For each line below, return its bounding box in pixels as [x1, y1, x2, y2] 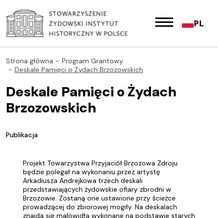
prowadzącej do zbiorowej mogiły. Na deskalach [23, 202, 177, 211]
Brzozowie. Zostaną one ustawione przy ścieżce [23, 194, 176, 202]
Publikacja [6, 130, 38, 139]
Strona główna [6, 56, 53, 65]
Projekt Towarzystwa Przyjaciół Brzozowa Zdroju [23, 159, 178, 167]
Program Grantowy [62, 56, 123, 65]
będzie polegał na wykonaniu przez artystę [23, 167, 160, 176]
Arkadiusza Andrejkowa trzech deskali [23, 176, 143, 185]
